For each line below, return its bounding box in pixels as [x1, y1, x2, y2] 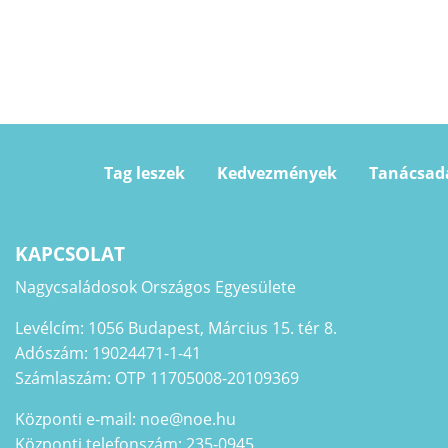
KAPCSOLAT [15, 240, 125, 267]
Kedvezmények [216, 162, 337, 185]
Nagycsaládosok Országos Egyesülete [15, 275, 296, 298]
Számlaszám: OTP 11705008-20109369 [15, 366, 299, 389]
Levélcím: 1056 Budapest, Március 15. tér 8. [15, 316, 337, 339]
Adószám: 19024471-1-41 [15, 341, 201, 364]
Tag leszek [103, 162, 185, 185]
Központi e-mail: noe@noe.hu [15, 407, 236, 430]
